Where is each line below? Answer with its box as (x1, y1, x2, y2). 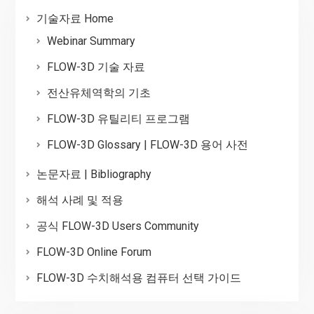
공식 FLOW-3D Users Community (36, 219, 199, 233)
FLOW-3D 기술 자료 (46, 60, 145, 74)
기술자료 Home (36, 12, 114, 26)
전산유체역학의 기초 (46, 86, 151, 100)
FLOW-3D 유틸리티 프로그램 (46, 112, 190, 126)
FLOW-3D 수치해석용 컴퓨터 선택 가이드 (36, 271, 241, 285)
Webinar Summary (46, 34, 135, 48)
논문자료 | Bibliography (36, 168, 151, 182)
